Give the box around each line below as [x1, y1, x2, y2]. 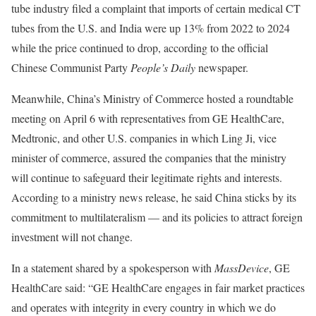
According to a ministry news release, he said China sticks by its [11, 190, 296, 205]
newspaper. [195, 60, 248, 75]
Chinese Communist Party [11, 60, 130, 75]
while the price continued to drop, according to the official [11, 40, 268, 55]
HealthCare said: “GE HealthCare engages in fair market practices [11, 280, 305, 295]
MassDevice [214, 260, 269, 275]
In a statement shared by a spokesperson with [11, 260, 214, 275]
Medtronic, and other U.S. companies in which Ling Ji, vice [11, 130, 276, 145]
